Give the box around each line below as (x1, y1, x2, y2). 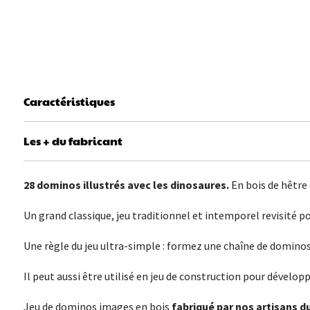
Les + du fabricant (23, 133, 122, 149)
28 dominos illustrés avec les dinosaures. (23, 178, 229, 192)
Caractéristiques (23, 93, 115, 110)
